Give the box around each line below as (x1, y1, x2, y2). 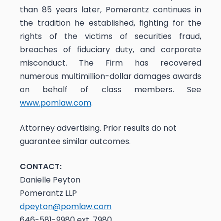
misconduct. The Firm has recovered (20, 57, 201, 69)
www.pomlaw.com (20, 97, 91, 109)
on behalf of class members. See (20, 84, 201, 96)
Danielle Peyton (20, 174, 80, 186)
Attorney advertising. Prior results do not (20, 122, 177, 134)
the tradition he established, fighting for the (20, 17, 201, 29)
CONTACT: (20, 161, 62, 173)
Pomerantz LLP (20, 187, 77, 199)
